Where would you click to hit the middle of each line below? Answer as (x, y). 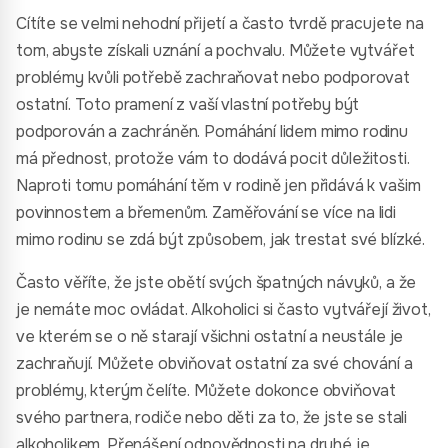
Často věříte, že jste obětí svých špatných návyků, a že (216, 282)
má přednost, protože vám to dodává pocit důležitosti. (213, 158)
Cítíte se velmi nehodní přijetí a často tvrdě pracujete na (220, 23)
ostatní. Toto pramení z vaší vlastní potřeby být (188, 104)
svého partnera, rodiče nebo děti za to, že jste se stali (212, 417)
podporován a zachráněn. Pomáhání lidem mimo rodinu (212, 131)
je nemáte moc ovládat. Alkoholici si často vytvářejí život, (223, 309)
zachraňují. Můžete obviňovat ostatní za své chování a (214, 363)
